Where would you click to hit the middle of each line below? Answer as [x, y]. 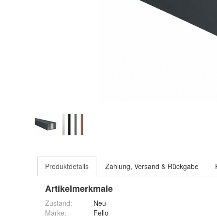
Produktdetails [67, 166]
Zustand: [59, 203]
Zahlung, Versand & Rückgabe [152, 166]
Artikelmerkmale [79, 188]
